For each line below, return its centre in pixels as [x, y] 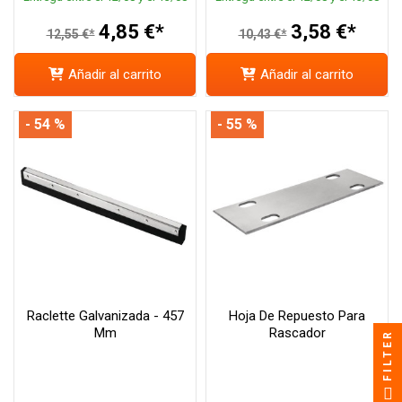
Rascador [297, 333]
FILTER [388, 355]
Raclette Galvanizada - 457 [105, 316]
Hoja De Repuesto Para [297, 316]
